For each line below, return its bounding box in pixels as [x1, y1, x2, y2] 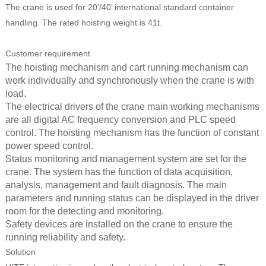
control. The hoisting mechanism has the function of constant [5, 127, 259, 138]
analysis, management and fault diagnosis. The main [5, 179, 227, 190]
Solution [5, 246, 36, 256]
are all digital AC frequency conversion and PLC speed [5, 114, 236, 125]
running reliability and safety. [5, 232, 125, 242]
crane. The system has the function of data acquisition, [5, 166, 233, 177]
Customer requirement [5, 48, 90, 58]
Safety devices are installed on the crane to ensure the [5, 218, 233, 229]
